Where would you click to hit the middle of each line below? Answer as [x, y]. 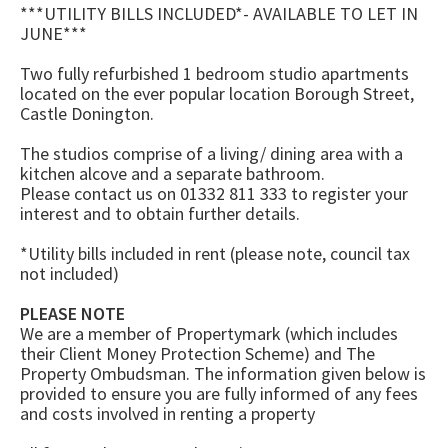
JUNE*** [53, 33]
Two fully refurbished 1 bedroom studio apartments [214, 73]
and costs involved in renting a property [167, 413]
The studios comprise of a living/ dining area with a [211, 153]
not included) [69, 273]
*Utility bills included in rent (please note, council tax [215, 253]
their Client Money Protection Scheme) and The [197, 353]
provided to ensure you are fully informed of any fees [219, 393]
